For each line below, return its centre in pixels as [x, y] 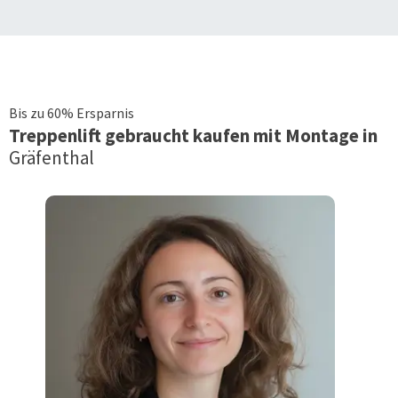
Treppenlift [57, 135]
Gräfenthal [52, 157]
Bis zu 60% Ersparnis [72, 112]
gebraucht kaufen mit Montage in [243, 135]
